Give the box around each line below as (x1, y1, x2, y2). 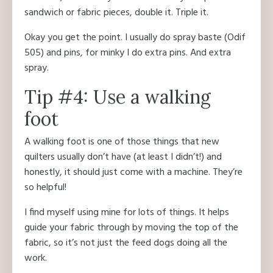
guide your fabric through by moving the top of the (24, 220, 238, 236)
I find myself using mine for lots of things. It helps (24, 205, 229, 221)
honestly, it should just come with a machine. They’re (24, 165, 243, 181)
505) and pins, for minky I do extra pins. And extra (24, 45, 231, 62)
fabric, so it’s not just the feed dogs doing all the (24, 235, 227, 252)
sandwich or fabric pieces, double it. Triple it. (24, 5, 208, 21)
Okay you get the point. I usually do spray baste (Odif (24, 30, 246, 46)
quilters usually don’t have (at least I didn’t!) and (24, 149, 222, 166)
